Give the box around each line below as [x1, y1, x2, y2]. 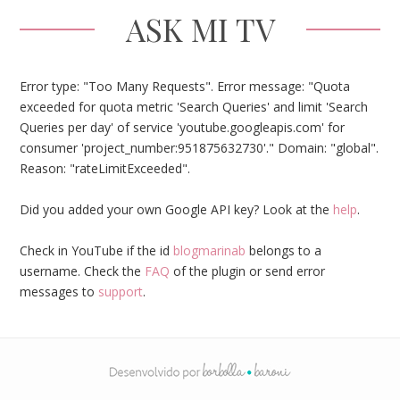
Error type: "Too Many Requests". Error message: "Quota [20, 77, 351, 95]
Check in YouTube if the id [20, 241, 174, 259]
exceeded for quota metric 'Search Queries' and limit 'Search [20, 97, 369, 115]
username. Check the [20, 262, 146, 279]
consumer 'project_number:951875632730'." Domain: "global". [20, 138, 379, 156]
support [98, 282, 144, 300]
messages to [20, 282, 99, 300]
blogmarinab [173, 241, 246, 259]
